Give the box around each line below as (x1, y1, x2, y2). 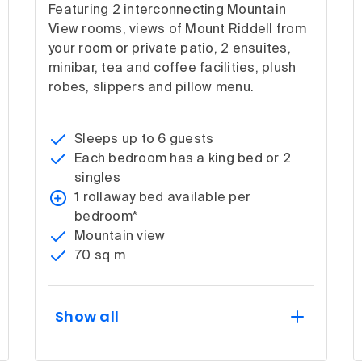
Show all (55, 305, 119, 326)
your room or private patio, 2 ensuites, (48, 42, 291, 56)
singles (74, 171, 120, 185)
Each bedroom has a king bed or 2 (74, 152, 291, 166)
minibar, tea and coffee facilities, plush (48, 61, 297, 75)
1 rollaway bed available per (74, 191, 250, 204)
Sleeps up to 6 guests (74, 133, 214, 146)
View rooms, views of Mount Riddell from (48, 23, 306, 36)
